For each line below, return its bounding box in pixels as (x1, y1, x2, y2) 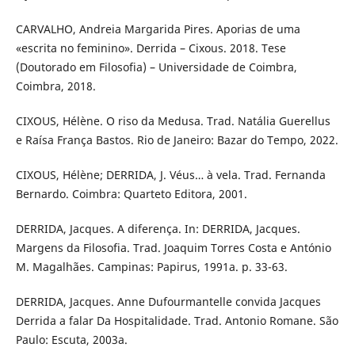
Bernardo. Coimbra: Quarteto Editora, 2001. (15, 185, 247, 201)
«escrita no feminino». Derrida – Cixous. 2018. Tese (15, 40, 286, 55)
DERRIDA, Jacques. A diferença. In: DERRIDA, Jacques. (15, 220, 300, 236)
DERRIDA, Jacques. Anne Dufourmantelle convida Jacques (15, 293, 321, 309)
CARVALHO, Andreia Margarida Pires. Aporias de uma (15, 21, 300, 36)
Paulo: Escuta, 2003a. (15, 331, 128, 347)
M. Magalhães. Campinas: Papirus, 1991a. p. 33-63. (15, 258, 288, 274)
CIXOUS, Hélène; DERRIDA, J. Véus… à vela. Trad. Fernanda (15, 166, 326, 182)
